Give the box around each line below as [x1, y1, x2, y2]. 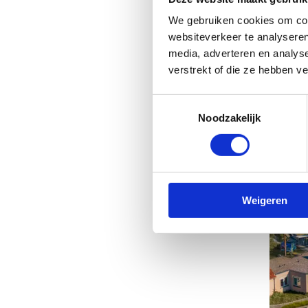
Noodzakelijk [198, 111, 261, 124]
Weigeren [241, 194, 287, 206]
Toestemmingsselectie [152, 96, 254, 108]
